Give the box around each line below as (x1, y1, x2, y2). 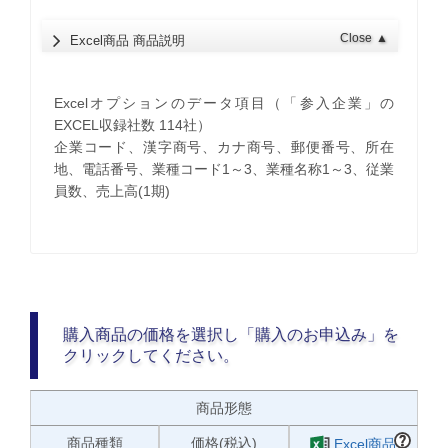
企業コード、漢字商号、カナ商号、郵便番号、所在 (53, 138, 395, 155)
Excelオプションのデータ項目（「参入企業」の (53, 94, 395, 111)
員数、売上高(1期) (53, 182, 170, 199)
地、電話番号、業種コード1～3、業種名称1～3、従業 (53, 160, 395, 177)
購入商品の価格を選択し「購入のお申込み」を (63, 326, 400, 344)
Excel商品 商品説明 (70, 33, 186, 49)
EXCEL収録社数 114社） (53, 116, 211, 133)
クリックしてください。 (63, 347, 240, 365)
